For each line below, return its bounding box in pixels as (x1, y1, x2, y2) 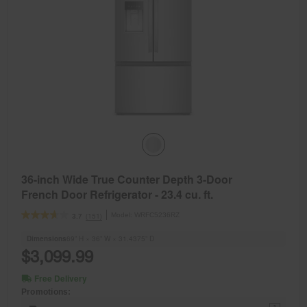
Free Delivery (34, 271, 87, 284)
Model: (111, 210, 134, 219)
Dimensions (27, 233, 66, 243)
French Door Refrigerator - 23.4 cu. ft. (21, 186, 213, 202)
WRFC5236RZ (134, 210, 180, 219)
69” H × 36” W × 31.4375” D (66, 233, 154, 243)
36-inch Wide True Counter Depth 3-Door (21, 171, 232, 187)
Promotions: (21, 286, 71, 297)
